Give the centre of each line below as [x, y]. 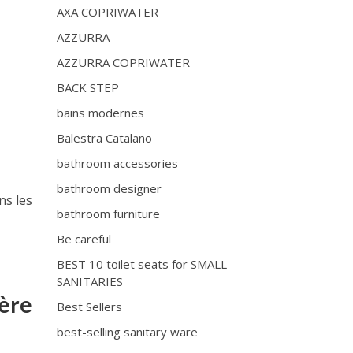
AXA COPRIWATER [108, 12]
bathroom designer [110, 188]
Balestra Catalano [105, 138]
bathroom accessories [118, 163]
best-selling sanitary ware [128, 332]
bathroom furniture [109, 214]
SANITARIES [90, 281]
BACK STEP [88, 87]
